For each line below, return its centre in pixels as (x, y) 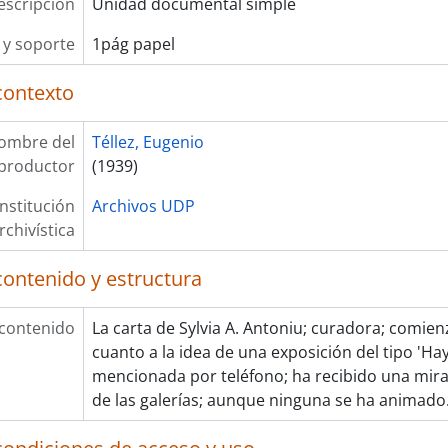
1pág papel (133, 44)
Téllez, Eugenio (147, 142)
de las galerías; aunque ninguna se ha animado (268, 400)
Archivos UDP (143, 206)
